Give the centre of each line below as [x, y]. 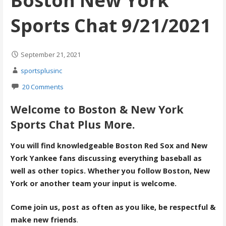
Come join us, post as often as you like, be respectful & [113, 207]
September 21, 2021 [50, 55]
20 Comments [43, 87]
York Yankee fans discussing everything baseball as [106, 158]
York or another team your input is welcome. [93, 184]
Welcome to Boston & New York [97, 109]
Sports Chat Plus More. [73, 124]
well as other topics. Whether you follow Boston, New [110, 171]
